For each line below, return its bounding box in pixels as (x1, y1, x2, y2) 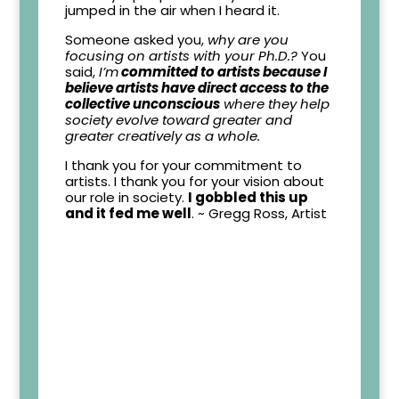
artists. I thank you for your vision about (64, 172, 324, 191)
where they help (219, 94, 330, 114)
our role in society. (64, 188, 188, 208)
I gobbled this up (187, 188, 308, 208)
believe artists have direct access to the (64, 78, 329, 98)
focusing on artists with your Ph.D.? (64, 46, 301, 66)
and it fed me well (64, 204, 191, 224)
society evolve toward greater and (64, 110, 292, 130)
